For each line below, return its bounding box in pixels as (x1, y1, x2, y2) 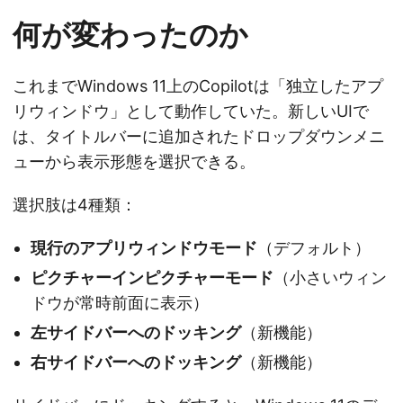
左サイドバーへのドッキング (31, 322, 241, 342)
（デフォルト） (257, 237, 371, 257)
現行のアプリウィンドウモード (31, 237, 257, 257)
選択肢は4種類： (13, 194, 137, 214)
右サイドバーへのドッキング (31, 352, 241, 372)
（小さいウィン (273, 267, 387, 287)
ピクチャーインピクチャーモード (31, 267, 273, 287)
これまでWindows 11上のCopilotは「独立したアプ (13, 76, 383, 95)
